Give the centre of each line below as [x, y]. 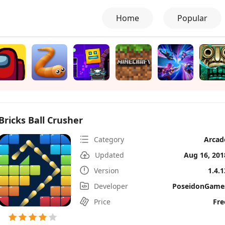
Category [109, 139]
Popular [192, 18]
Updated [109, 155]
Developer [111, 186]
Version [106, 170]
